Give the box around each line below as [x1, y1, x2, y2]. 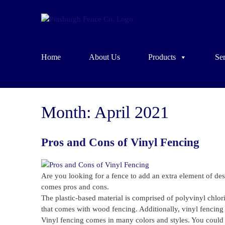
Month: [41, 103, 94, 122]
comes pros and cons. [41, 182, 109, 191]
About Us [89, 52, 120, 61]
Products [148, 52, 176, 61]
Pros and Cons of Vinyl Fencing [41, 136, 199, 149]
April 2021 [94, 103, 169, 122]
